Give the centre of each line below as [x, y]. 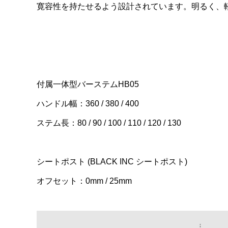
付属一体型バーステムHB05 [88, 84]
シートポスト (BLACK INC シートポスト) [112, 162]
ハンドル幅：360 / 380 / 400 [88, 103]
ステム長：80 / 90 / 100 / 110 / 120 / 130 [109, 123]
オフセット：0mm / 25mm [84, 181]
